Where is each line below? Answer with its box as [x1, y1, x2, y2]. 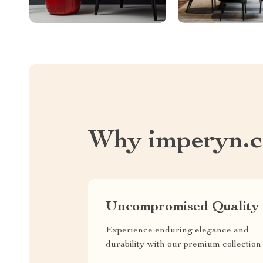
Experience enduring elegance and [106, 225, 249, 235]
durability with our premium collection [106, 240, 261, 249]
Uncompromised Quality [106, 200, 259, 214]
